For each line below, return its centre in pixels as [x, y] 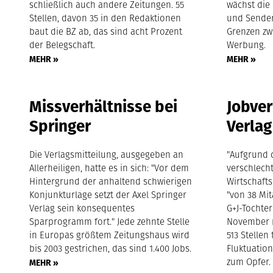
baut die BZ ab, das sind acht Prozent [106, 31]
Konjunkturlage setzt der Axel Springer [108, 195]
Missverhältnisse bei [104, 106]
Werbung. [246, 45]
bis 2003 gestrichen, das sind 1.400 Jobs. [111, 248]
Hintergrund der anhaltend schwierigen [111, 181]
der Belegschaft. [62, 45]
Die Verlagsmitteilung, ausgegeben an [107, 154]
